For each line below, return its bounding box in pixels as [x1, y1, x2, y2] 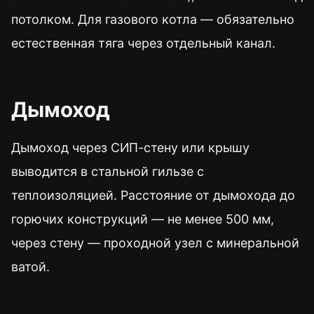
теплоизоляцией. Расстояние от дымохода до [11, 188, 295, 203]
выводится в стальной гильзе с [11, 164, 204, 179]
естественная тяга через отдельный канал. [11, 36, 275, 51]
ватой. [11, 259, 50, 275]
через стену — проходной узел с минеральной [11, 235, 299, 251]
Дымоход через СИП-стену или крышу [11, 140, 250, 156]
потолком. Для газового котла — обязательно [11, 12, 294, 27]
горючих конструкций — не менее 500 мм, [11, 212, 274, 227]
